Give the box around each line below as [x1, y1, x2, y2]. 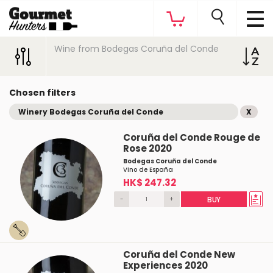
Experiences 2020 [122, 259, 208, 272]
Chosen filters [9, 87, 76, 99]
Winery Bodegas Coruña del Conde [18, 107, 163, 117]
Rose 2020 [122, 142, 172, 155]
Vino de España [122, 165, 173, 174]
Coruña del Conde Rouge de [122, 131, 260, 144]
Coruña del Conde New [122, 248, 235, 261]
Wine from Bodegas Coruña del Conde [54, 43, 219, 55]
